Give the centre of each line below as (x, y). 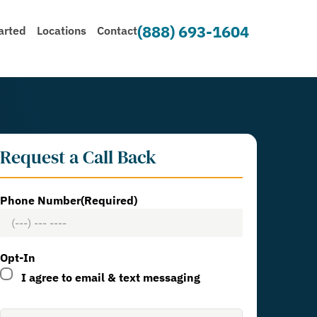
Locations (62, 30)
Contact (117, 30)
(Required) (109, 201)
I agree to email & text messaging (111, 278)
